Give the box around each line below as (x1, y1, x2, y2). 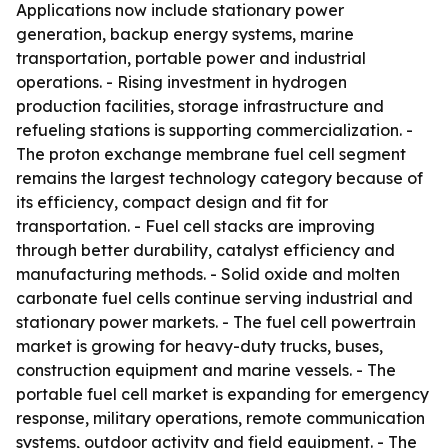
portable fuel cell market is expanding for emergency (16, 384, 429, 404)
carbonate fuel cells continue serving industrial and (16, 288, 413, 308)
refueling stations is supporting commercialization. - (16, 120, 413, 140)
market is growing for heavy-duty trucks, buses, (16, 336, 383, 356)
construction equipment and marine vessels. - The (16, 360, 396, 380)
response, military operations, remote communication (16, 408, 425, 428)
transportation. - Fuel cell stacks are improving (16, 216, 375, 236)
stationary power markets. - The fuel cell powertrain (16, 312, 416, 332)
